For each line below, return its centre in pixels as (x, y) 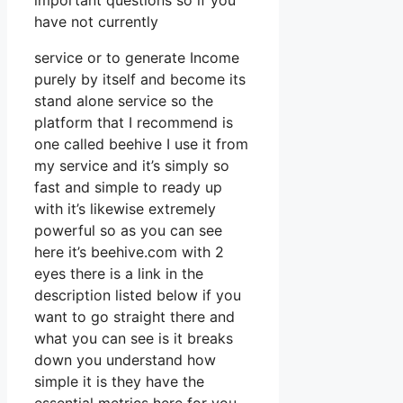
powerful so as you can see (128, 231)
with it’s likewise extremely (125, 209)
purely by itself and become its (140, 80)
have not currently (96, 22)
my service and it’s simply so (132, 166)
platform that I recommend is (134, 123)
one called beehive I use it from (141, 144)
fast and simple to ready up (128, 188)
